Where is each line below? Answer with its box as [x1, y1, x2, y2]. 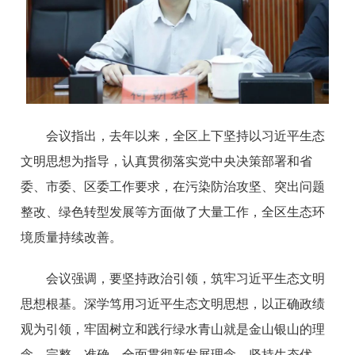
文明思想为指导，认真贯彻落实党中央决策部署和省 [21, 154, 313, 168]
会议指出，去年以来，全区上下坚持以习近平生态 [46, 128, 326, 143]
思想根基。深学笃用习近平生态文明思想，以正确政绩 [21, 296, 326, 311]
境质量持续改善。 [21, 230, 123, 244]
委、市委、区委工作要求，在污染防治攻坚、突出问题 [21, 179, 326, 193]
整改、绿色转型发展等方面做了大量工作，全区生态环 [21, 204, 326, 219]
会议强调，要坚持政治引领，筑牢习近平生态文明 [46, 271, 326, 285]
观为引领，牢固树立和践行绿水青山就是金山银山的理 [21, 322, 326, 336]
